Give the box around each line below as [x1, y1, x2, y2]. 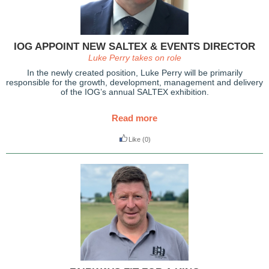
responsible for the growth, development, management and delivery [6, 77, 263, 87]
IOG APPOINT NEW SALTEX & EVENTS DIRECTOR [14, 41, 255, 52]
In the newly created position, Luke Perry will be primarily [26, 68, 243, 77]
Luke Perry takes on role [88, 53, 181, 62]
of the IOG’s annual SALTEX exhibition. [60, 87, 209, 97]
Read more [112, 113, 157, 123]
